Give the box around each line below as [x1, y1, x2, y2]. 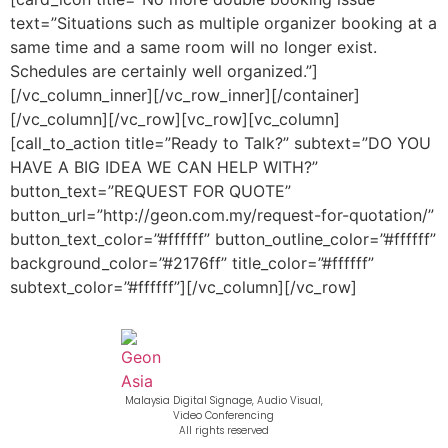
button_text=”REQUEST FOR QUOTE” [10, 180, 291, 201]
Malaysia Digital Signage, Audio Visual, [124, 393, 323, 409]
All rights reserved [178, 423, 269, 439]
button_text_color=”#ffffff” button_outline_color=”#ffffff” [10, 228, 436, 249]
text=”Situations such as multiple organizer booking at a [10, 12, 437, 33]
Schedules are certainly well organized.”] [10, 60, 318, 81]
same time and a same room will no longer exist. [10, 36, 377, 57]
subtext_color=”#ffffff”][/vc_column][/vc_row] [10, 276, 357, 297]
